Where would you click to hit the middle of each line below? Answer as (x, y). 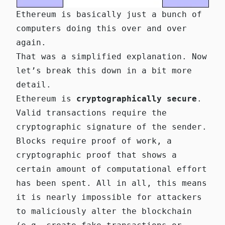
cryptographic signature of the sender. (111, 127)
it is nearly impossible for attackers (109, 197)
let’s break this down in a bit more (104, 70)
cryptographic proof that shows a (96, 155)
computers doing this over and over (101, 28)
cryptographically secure (137, 98)
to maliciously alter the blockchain (104, 211)
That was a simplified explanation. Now (111, 56)
